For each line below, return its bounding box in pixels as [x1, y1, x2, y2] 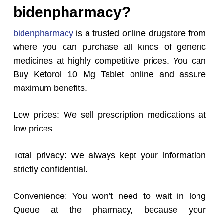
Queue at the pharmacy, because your [13, 205, 206, 215]
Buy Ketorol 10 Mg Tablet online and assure [13, 69, 206, 80]
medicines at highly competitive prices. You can [13, 56, 206, 66]
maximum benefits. [13, 83, 87, 93]
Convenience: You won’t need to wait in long [13, 191, 206, 201]
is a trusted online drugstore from [73, 28, 206, 39]
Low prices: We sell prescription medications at [13, 110, 206, 120]
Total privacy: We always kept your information [13, 151, 206, 161]
